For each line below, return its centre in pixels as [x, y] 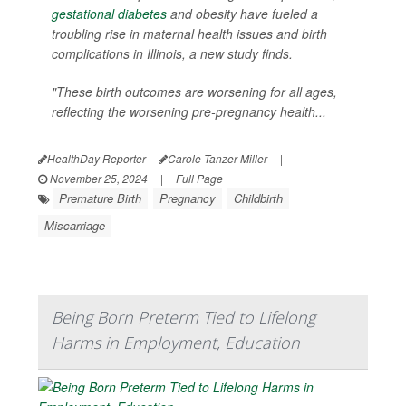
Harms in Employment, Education [176, 343]
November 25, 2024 [97, 179]
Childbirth [258, 198]
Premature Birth [100, 198]
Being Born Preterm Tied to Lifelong [184, 318]
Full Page [199, 179]
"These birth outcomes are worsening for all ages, [194, 92]
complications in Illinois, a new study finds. [172, 54]
